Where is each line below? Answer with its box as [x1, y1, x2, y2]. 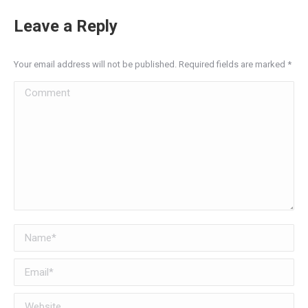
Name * [14, 226, 49, 239]
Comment [14, 83, 60, 96]
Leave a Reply [14, 16, 118, 36]
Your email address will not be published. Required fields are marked [14, 59, 287, 69]
